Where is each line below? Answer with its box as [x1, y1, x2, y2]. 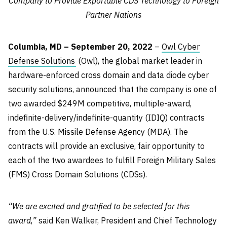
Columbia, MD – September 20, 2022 [8, 42, 153, 52]
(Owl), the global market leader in [76, 56, 202, 66]
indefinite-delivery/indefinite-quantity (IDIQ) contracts [8, 112, 205, 123]
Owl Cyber [162, 42, 200, 52]
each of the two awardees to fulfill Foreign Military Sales [8, 155, 216, 165]
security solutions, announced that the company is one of [8, 84, 217, 94]
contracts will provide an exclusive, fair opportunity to [8, 141, 205, 151]
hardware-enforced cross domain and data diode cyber [8, 70, 209, 80]
